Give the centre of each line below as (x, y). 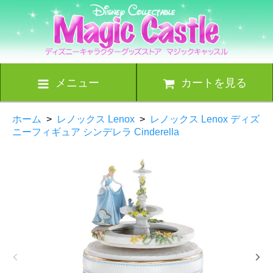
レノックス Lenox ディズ (205, 119)
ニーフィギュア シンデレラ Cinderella (96, 132)
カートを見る (214, 82)
